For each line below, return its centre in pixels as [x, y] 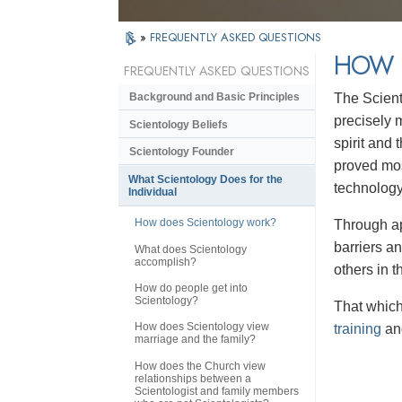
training [358, 329]
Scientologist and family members [217, 391]
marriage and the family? [195, 340]
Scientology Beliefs [179, 124]
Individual [153, 192]
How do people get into [191, 288]
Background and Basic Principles [214, 97]
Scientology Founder [182, 151]
